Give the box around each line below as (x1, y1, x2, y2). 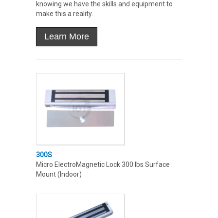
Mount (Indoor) (36, 170, 82, 179)
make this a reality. (36, 10, 93, 18)
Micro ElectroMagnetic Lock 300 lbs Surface (36, 161, 170, 169)
